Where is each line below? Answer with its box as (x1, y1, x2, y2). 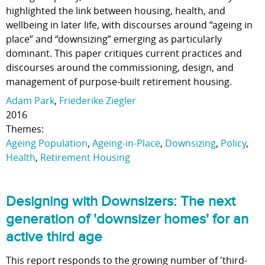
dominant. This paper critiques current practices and (6, 47, 242, 60)
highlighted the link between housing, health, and (6, 4, 225, 17)
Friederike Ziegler (59, 94, 136, 107)
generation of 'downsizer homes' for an (6, 211, 248, 228)
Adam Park (6, 94, 54, 107)
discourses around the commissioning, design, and (6, 61, 234, 74)
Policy (221, 137, 246, 150)
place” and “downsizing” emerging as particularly (6, 33, 222, 46)
